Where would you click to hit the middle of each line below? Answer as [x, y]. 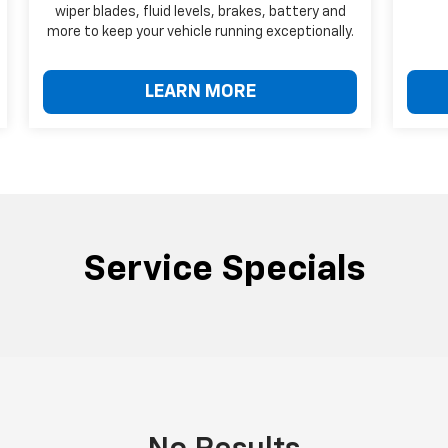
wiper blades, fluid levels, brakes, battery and [200, 12]
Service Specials [224, 270]
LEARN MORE [200, 92]
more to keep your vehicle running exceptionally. [200, 32]
